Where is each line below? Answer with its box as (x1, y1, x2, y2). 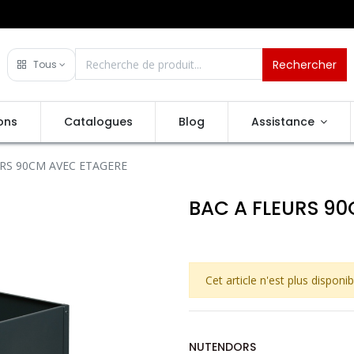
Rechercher (273, 56, 337, 73)
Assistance (250, 114, 314, 130)
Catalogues (63, 114, 133, 130)
